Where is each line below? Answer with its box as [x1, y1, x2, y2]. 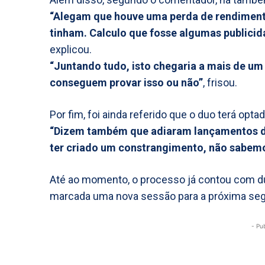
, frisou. [203, 76, 237, 89]
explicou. [50, 43, 92, 56]
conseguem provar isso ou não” [50, 76, 203, 89]
